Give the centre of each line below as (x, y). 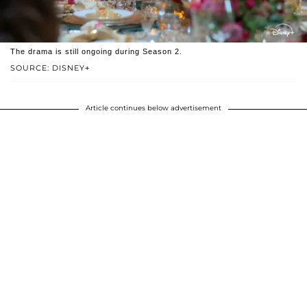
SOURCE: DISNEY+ (50, 68)
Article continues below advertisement (153, 108)
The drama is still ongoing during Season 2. (96, 52)
